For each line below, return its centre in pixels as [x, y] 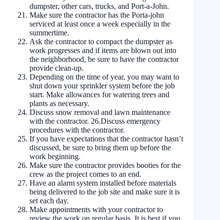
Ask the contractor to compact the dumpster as [101, 41]
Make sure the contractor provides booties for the [105, 165]
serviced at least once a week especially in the [100, 24]
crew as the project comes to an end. [85, 174]
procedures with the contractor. [77, 130]
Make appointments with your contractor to [96, 209]
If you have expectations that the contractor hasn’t [106, 138]
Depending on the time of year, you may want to [104, 77]
